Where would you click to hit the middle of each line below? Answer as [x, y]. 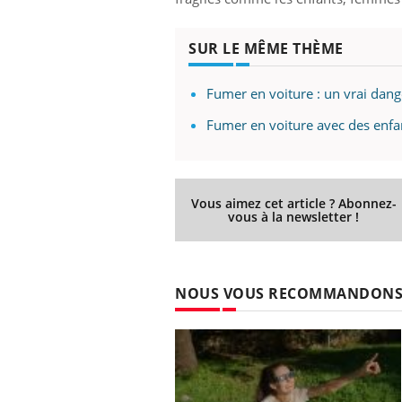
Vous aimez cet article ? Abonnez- [293, 203]
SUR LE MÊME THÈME [266, 48]
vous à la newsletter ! [294, 216]
